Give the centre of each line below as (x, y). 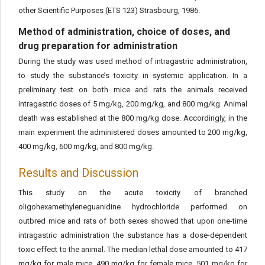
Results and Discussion (78, 173)
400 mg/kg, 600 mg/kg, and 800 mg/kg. (86, 146)
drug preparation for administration (98, 46)
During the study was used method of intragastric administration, (133, 61)
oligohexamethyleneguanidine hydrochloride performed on (133, 207)
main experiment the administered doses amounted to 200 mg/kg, (133, 132)
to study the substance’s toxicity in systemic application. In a (133, 75)
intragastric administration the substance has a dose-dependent (133, 235)
